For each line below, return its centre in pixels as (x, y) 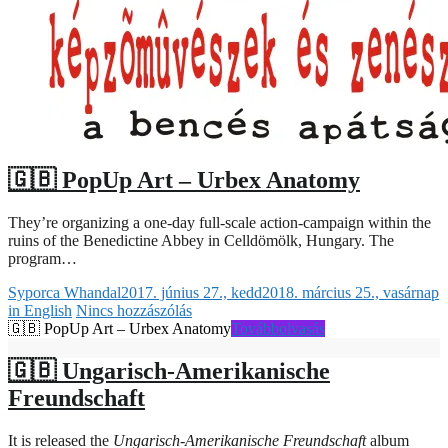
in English (40, 311)
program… (42, 259)
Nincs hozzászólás (134, 311)
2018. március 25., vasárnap (350, 293)
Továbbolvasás (278, 329)
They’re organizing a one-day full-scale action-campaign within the (219, 223)
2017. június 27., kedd (191, 293)
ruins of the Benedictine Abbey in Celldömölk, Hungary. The (201, 241)
